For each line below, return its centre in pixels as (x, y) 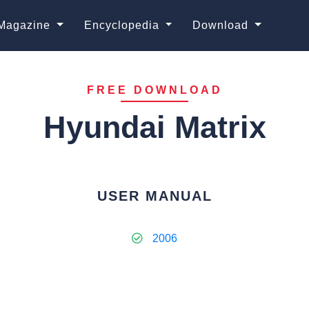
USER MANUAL (154, 196)
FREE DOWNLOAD (154, 90)
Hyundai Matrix (154, 127)
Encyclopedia (123, 25)
